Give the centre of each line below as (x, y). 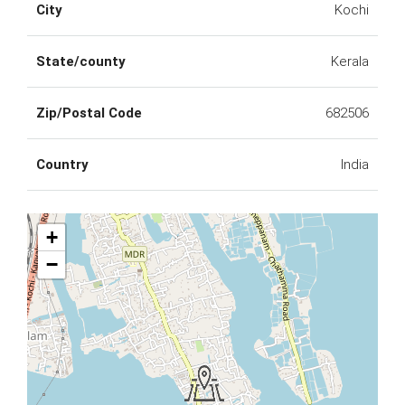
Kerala (350, 61)
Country (62, 165)
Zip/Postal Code (89, 113)
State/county (81, 61)
